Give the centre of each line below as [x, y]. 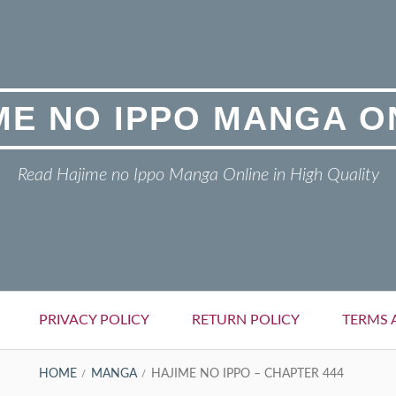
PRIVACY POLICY [94, 320]
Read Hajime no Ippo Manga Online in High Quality [198, 175]
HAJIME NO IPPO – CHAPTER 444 [247, 373]
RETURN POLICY [246, 320]
